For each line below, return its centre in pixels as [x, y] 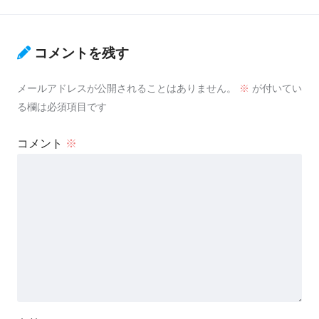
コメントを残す [82, 53]
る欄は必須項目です [62, 107]
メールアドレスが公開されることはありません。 [127, 89]
